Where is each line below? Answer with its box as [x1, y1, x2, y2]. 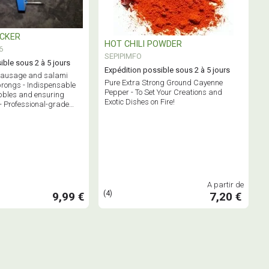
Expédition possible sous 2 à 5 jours [104, 65, 230, 74]
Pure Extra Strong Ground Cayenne [104, 77, 223, 87]
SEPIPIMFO [104, 51, 142, 61]
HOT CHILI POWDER [104, 38, 182, 49]
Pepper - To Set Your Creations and [104, 87, 222, 97]
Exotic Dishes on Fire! [104, 97, 175, 106]
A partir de [207, 180, 244, 189]
